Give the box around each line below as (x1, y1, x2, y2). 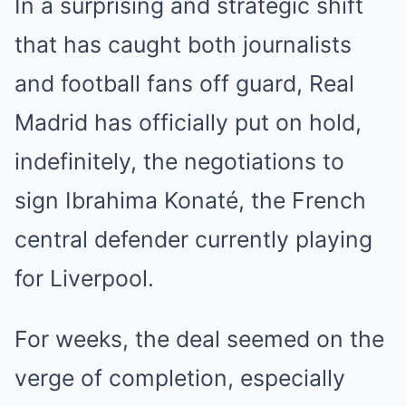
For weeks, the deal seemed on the (14, 325, 384, 353)
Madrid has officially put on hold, (14, 109, 362, 136)
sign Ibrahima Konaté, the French (14, 187, 366, 214)
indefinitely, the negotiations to (14, 148, 344, 175)
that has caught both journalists (14, 31, 352, 58)
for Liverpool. (14, 265, 154, 292)
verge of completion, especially (14, 364, 345, 391)
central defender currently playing (14, 226, 372, 253)
